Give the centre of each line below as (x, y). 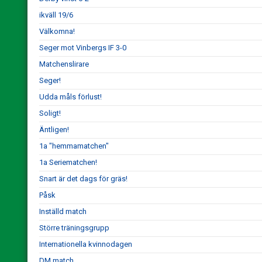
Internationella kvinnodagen (86, 244)
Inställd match (63, 211)
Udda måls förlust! (70, 97)
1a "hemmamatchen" (74, 146)
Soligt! (50, 113)
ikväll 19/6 (56, 15)
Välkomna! (57, 31)
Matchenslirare (64, 64)
